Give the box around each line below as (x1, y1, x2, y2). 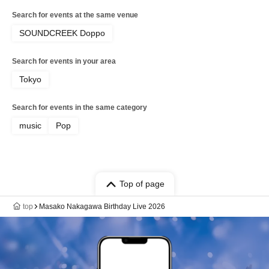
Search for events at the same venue (12, 11, 138, 20)
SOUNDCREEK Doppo (19, 28, 105, 38)
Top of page (119, 179, 165, 189)
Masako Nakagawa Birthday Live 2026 (39, 202, 165, 211)
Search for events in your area (12, 57, 116, 66)
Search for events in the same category (12, 103, 147, 112)
